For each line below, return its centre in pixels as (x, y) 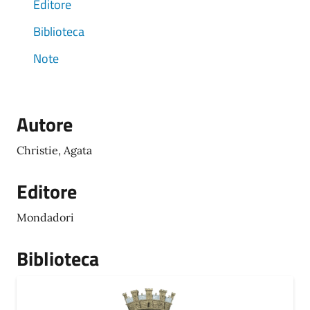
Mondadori (45, 217)
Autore (45, 124)
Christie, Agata (54, 150)
